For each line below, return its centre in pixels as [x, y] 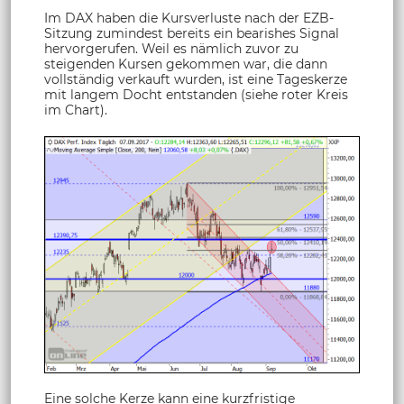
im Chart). [76, 110]
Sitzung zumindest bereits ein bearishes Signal [192, 33]
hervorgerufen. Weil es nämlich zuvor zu [171, 48]
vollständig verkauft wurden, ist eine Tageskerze [196, 79]
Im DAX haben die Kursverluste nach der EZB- [189, 18]
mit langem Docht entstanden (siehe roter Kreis [196, 94]
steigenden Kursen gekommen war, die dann [186, 64]
